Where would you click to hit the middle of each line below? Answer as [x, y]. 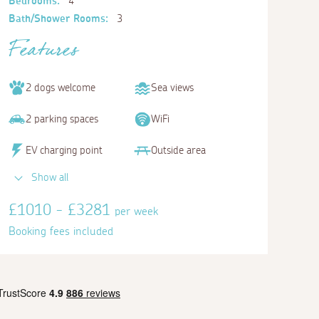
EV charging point [64, 151]
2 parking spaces [62, 120]
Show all [50, 177]
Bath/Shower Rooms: [58, 19]
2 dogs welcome [61, 88]
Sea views [172, 88]
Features [43, 54]
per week [136, 211]
